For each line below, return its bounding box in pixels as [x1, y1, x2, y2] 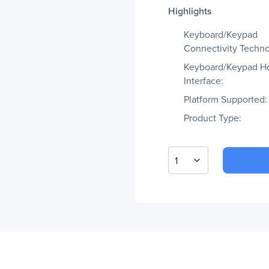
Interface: [184, 74, 223, 88]
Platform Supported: [184, 92, 267, 106]
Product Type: [184, 111, 241, 125]
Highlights [168, 4, 212, 18]
